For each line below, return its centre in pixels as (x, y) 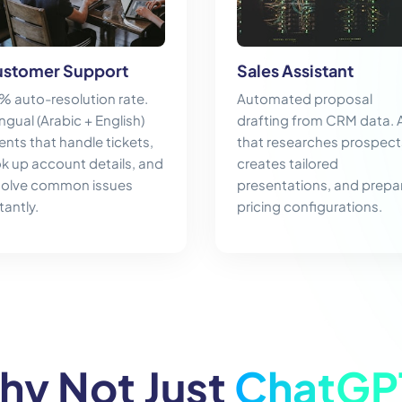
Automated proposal (305, 99)
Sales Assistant (295, 71)
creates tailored (288, 163)
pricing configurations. (310, 206)
